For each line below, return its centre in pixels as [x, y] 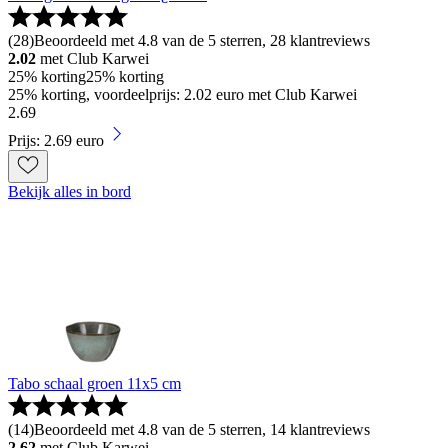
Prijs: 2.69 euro [56, 141]
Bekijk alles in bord [69, 192]
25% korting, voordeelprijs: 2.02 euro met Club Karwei [182, 95]
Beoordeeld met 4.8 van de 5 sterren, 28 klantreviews [202, 41]
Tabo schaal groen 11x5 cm [94, 384]
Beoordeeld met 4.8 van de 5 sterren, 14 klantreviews [202, 430]
